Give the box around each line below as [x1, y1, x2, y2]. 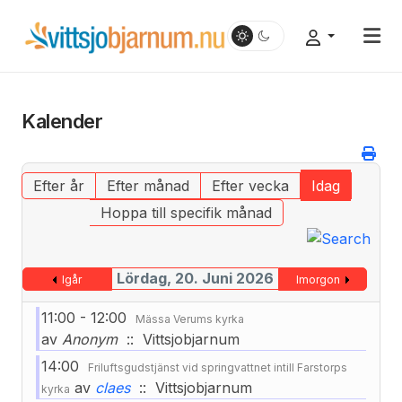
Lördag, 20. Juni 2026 [116, 268, 274, 287]
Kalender [22, 109, 103, 133]
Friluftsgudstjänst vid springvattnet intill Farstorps [88, 360, 347, 374]
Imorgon [296, 272, 341, 286]
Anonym [57, 329, 118, 348]
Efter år [32, 177, 84, 195]
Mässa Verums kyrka [135, 311, 244, 326]
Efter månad [106, 177, 189, 195]
